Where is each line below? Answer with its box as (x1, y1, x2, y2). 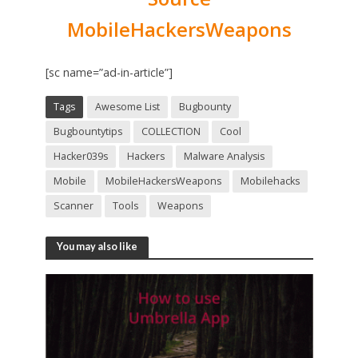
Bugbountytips (53, 125, 122, 139)
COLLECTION (141, 125, 201, 139)
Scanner (53, 199, 93, 213)
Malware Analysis (183, 149, 265, 164)
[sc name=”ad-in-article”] (45, 65, 173, 81)
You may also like (56, 241, 137, 253)
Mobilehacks (240, 174, 300, 189)
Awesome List (94, 100, 160, 114)
